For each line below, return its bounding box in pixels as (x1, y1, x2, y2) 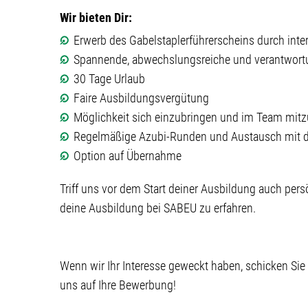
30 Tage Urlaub (74, 71, 145, 86)
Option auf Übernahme (74, 148, 181, 163)
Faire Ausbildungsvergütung (74, 91, 209, 105)
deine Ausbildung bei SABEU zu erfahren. (60, 201, 256, 215)
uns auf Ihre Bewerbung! (60, 278, 176, 292)
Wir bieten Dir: (60, 10, 132, 25)
